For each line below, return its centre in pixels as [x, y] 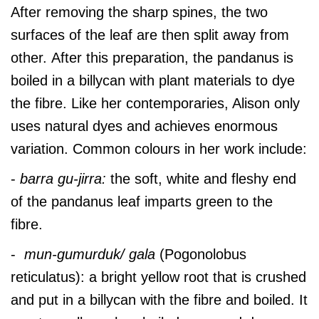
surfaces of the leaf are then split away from [150, 35]
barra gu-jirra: [65, 178]
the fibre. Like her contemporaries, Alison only [155, 103]
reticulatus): [48, 277]
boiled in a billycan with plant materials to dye [153, 80]
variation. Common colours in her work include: [159, 148]
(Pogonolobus [203, 254]
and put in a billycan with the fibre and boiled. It [159, 299]
